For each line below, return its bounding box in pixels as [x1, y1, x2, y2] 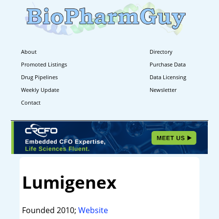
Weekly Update [21, 86, 59, 93]
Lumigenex [22, 171, 116, 194]
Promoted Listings [21, 60, 67, 68]
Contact [21, 98, 41, 106]
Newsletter [150, 86, 177, 93]
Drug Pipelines [21, 73, 58, 81]
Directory [150, 47, 173, 55]
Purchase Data [150, 60, 186, 68]
